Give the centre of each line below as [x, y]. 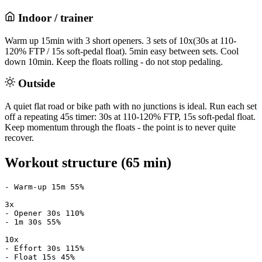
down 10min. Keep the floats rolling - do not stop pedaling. [114, 61]
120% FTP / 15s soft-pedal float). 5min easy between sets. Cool [122, 51]
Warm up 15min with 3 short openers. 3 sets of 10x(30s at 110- [120, 40]
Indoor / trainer [54, 18]
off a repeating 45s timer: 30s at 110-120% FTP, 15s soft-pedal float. [130, 116]
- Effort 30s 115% [44, 248]
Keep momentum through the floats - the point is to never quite [120, 127]
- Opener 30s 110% [44, 213]
